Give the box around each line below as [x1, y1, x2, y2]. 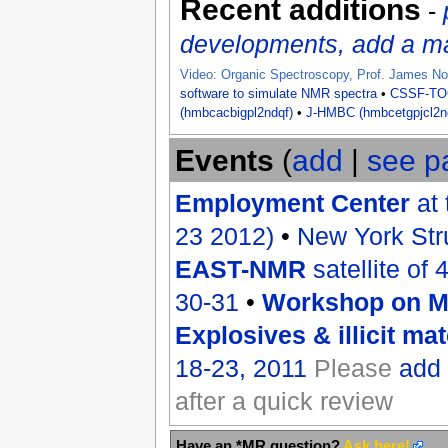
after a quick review [174, 387, 393, 416]
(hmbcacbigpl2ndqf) [179, 105, 293, 120]
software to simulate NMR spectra [179, 86, 377, 101]
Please [313, 354, 399, 383]
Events [174, 144, 274, 178]
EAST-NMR [174, 255, 306, 284]
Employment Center [174, 189, 410, 218]
